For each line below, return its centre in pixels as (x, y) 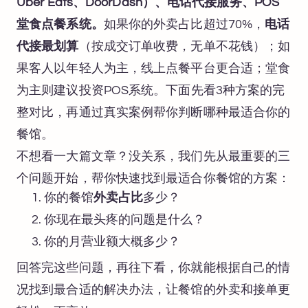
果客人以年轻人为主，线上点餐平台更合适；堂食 (154, 68)
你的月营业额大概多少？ (112, 241)
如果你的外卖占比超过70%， (184, 24)
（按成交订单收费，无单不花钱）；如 (185, 46)
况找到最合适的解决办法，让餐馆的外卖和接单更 (154, 289)
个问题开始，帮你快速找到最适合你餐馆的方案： (154, 178)
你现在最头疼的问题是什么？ (124, 219)
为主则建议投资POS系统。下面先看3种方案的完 (151, 90)
